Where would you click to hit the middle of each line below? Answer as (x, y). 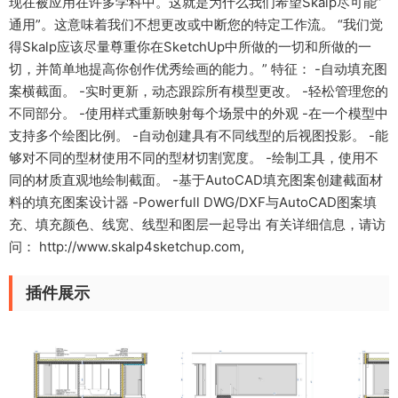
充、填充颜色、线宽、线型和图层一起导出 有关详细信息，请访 (197, 225)
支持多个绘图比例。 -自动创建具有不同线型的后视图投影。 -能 (199, 136)
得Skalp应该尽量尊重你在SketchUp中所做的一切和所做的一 (190, 47)
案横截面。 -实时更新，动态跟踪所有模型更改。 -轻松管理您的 (199, 92)
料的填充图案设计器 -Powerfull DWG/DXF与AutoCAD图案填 (193, 203)
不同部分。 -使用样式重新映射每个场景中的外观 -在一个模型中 (199, 114)
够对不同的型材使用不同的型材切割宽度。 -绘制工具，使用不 (194, 158)
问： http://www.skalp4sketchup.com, (127, 247)
